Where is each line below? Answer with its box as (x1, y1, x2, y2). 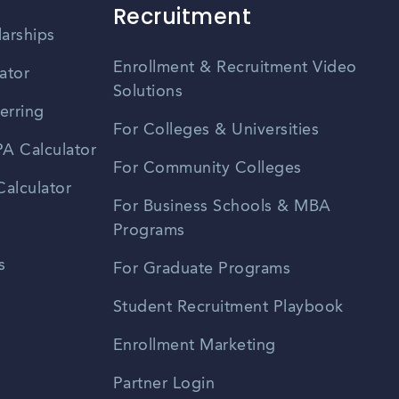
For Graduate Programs (112, 261, 291, 278)
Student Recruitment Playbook (112, 299, 344, 316)
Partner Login (112, 376, 216, 393)
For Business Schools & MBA (112, 199, 331, 216)
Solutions (112, 84, 183, 101)
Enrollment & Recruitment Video (112, 60, 357, 77)
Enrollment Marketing (112, 338, 276, 354)
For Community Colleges (112, 160, 302, 177)
